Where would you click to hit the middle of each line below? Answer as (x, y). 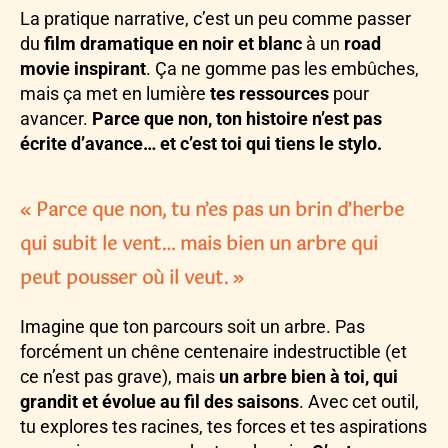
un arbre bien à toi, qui (308, 377)
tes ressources (269, 94)
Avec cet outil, (363, 402)
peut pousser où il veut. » (132, 279)
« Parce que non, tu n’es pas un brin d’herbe (212, 211)
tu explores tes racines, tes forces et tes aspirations (223, 427)
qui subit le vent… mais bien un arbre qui (199, 245)
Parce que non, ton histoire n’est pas (237, 119)
